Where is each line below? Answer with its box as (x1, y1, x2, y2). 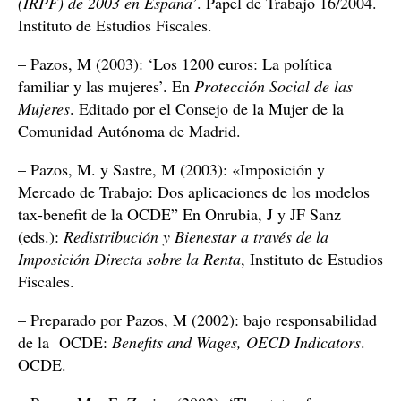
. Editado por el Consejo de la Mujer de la (70, 98, 344, 119)
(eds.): (18, 226, 64, 247)
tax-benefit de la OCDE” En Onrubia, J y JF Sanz (18, 203, 341, 225)
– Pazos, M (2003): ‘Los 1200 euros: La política (18, 53, 332, 74)
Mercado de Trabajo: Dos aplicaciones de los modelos (18, 181, 370, 202)
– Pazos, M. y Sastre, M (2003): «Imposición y (18, 158, 325, 180)
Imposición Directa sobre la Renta (18, 248, 241, 269)
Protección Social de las (194, 75, 353, 97)
